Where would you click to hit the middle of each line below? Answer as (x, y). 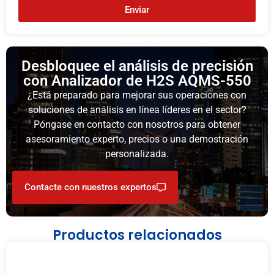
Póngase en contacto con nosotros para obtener (137, 125)
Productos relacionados (137, 235)
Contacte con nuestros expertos (91, 187)
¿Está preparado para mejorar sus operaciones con (137, 95)
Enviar (137, 9)
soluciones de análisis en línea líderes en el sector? (137, 110)
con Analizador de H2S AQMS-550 (137, 81)
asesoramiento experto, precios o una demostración (137, 139)
